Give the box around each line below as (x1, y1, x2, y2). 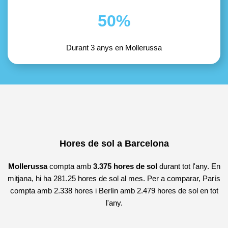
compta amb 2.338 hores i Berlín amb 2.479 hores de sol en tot (10, 186, 218, 195)
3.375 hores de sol (93, 162, 157, 170)
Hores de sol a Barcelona (59, 138, 169, 149)
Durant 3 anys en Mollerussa (66, 43, 162, 52)
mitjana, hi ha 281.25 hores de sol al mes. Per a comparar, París (8, 174, 220, 183)
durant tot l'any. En (157, 162, 220, 170)
